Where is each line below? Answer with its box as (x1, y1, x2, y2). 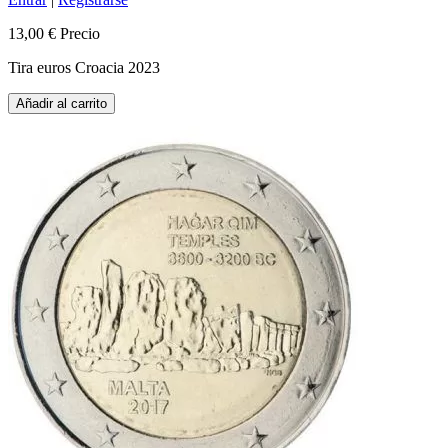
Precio (60, 25, 100, 42)
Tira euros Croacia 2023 (8, 59, 160, 76)
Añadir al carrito (16, 96, 107, 111)
